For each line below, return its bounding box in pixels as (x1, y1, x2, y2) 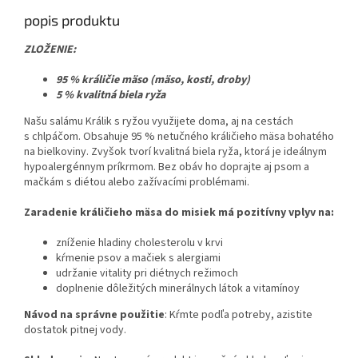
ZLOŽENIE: (24, 42, 76, 58)
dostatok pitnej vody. (24, 322, 126, 339)
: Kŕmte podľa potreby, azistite (165, 307, 312, 324)
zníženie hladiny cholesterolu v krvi (56, 235, 223, 252)
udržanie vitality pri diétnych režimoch (56, 265, 238, 282)
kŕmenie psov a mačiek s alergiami (56, 250, 221, 267)
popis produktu (24, 11, 120, 30)
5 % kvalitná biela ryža (56, 87, 165, 104)
